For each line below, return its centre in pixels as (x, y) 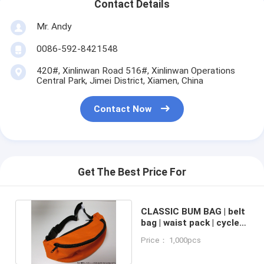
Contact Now (123, 109)
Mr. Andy (54, 26)
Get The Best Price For (132, 172)
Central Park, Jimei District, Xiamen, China (120, 80)
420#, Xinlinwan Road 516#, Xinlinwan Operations (136, 70)
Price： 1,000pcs (171, 240)
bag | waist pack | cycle (190, 222)
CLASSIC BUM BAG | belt (193, 211)
